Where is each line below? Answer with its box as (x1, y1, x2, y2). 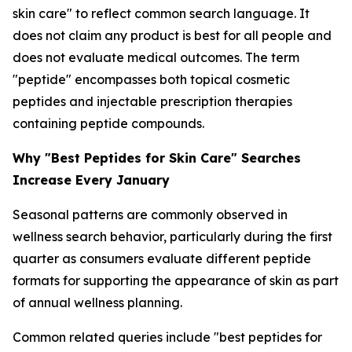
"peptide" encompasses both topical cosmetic (13, 71, 290, 87)
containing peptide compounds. (13, 115, 204, 131)
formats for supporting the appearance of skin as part (13, 273, 339, 288)
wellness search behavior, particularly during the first (13, 229, 332, 244)
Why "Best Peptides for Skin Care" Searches (13, 150, 301, 166)
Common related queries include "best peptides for (13, 329, 322, 345)
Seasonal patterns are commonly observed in (13, 207, 288, 222)
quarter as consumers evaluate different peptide (13, 251, 311, 266)
